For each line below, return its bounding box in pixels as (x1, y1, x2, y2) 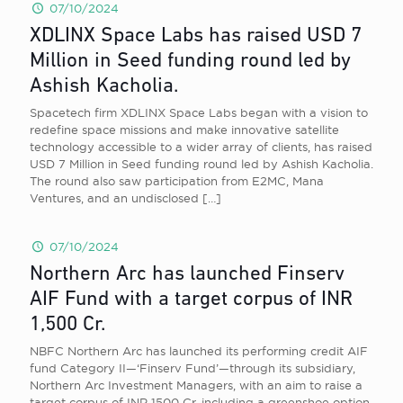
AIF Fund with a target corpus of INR (30, 290, 353, 310)
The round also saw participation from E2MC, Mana (30, 175, 324, 187)
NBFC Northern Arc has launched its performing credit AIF (30, 345, 368, 357)
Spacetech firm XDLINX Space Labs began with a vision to (30, 106, 368, 119)
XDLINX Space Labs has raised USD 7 (30, 26, 362, 47)
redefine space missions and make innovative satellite (30, 123, 339, 136)
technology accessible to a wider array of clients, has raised (30, 140, 372, 153)
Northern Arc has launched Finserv (30, 264, 345, 285)
